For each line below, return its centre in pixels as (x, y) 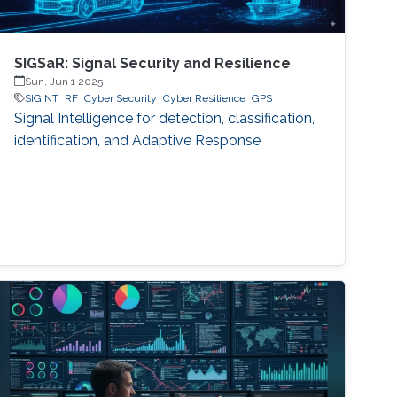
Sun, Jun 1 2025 (64, 81)
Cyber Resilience (205, 98)
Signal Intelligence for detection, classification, (165, 118)
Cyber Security (121, 98)
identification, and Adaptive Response (138, 140)
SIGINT (42, 98)
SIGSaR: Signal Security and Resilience (153, 63)
